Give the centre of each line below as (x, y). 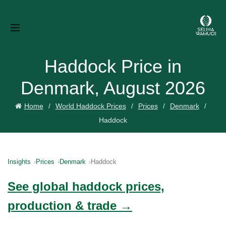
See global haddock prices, (86, 186)
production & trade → (70, 206)
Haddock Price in (113, 66)
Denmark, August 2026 (113, 88)
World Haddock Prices (91, 106)
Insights (19, 162)
